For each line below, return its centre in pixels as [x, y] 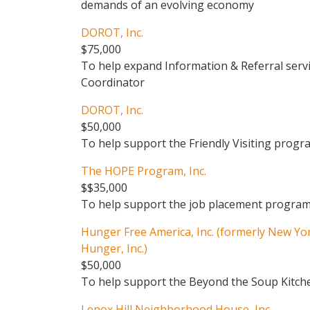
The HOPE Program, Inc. [144, 171]
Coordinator [113, 82]
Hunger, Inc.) [114, 248]
